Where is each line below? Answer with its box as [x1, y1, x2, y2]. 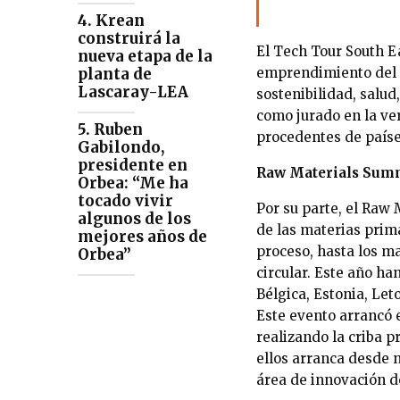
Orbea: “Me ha [78, 172, 188, 193]
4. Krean [78, 10, 145, 30]
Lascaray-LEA [78, 81, 188, 102]
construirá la [78, 28, 180, 48]
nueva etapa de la [78, 46, 212, 66]
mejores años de [78, 226, 207, 246]
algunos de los [78, 208, 191, 229]
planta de [78, 63, 152, 84]
